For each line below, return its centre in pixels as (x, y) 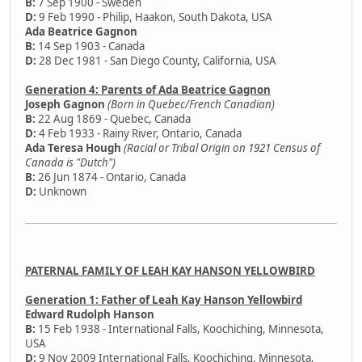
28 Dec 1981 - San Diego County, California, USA (156, 60)
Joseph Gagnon (65, 104)
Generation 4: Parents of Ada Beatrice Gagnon (148, 89)
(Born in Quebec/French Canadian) (191, 104)
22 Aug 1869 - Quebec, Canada (113, 118)
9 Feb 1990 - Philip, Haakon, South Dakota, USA (154, 17)
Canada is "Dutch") (70, 162)
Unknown (61, 191)
